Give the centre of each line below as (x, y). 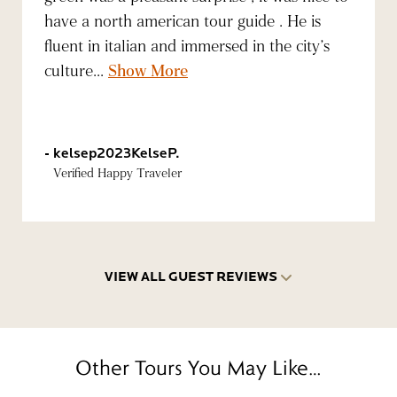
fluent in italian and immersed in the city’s (187, 46)
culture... (76, 71)
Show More (148, 71)
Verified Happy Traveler (117, 174)
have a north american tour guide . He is (183, 21)
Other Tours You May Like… (198, 367)
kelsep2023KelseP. (117, 153)
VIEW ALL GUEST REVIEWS (191, 276)
